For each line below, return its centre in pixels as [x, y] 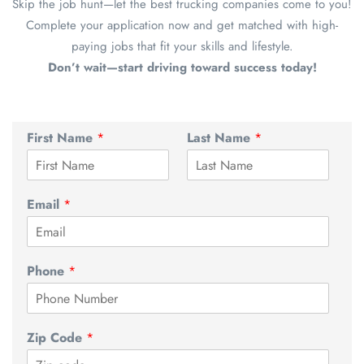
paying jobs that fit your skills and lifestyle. [182, 47]
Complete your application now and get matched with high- [182, 26]
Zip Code [56, 338]
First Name [62, 138]
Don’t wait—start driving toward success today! [182, 68]
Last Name [221, 138]
